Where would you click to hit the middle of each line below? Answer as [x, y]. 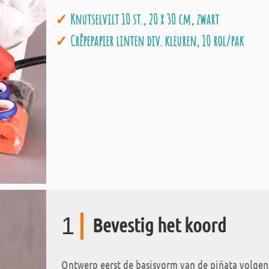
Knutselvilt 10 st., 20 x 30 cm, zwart [145, 19]
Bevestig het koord [159, 225]
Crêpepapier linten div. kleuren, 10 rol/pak [157, 41]
